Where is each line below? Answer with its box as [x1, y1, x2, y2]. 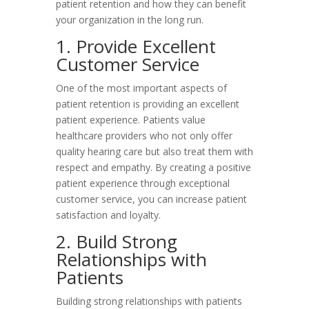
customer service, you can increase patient [55, 192, 247, 206]
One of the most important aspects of [55, 81, 227, 94]
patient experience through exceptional [55, 177, 230, 190]
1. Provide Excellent [55, 34, 216, 59]
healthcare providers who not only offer [55, 129, 232, 142]
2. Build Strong [55, 229, 177, 254]
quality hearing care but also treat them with [55, 145, 253, 158]
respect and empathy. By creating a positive [55, 161, 251, 174]
